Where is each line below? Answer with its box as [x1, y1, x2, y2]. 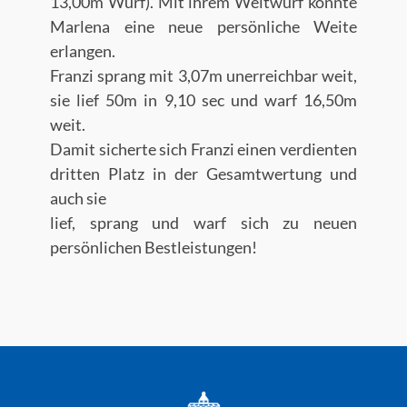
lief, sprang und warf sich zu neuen [50, 213, 357, 233]
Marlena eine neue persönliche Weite [50, 16, 357, 36]
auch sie [50, 188, 106, 208]
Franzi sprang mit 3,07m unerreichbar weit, [50, 65, 357, 85]
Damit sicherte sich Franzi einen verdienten [50, 139, 357, 159]
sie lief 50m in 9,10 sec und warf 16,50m [50, 90, 357, 110]
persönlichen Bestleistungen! [50, 237, 257, 257]
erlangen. [50, 41, 115, 61]
